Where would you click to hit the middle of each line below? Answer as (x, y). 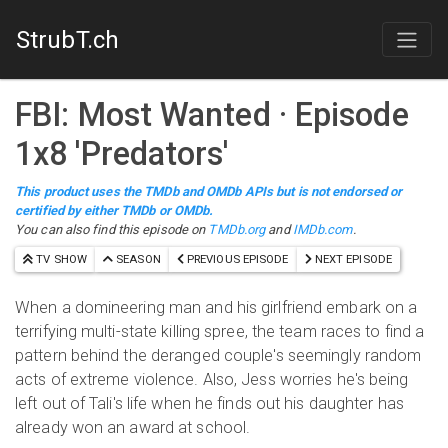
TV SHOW (60, 259)
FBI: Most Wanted (143, 115)
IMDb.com (322, 229)
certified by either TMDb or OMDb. (114, 210)
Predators (152, 154)
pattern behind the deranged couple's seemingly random (218, 355)
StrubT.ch (67, 39)
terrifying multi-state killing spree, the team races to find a (220, 331)
